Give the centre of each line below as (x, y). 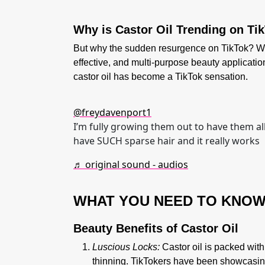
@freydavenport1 (112, 112)
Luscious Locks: (126, 247)
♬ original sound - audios (131, 164)
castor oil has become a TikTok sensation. (161, 77)
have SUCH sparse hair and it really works (167, 141)
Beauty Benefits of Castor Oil (156, 228)
